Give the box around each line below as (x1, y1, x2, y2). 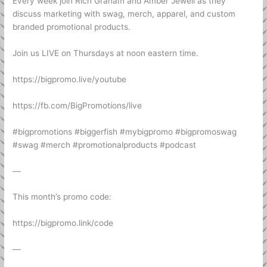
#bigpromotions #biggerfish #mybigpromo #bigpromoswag (13, 126, 237, 136)
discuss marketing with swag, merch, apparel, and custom (13, 9, 236, 19)
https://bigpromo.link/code (13, 218, 114, 228)
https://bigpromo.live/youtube (13, 74, 127, 84)
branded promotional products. (13, 22, 131, 32)
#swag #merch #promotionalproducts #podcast (13, 139, 197, 150)
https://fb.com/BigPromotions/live (13, 100, 142, 110)
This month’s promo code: (13, 192, 112, 202)
